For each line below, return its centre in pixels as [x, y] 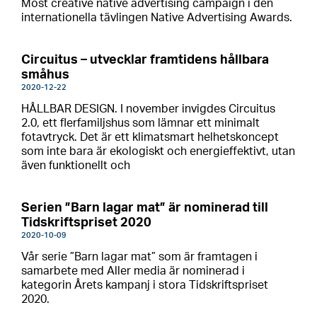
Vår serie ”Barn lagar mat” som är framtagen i [139, 257]
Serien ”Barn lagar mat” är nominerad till [145, 208]
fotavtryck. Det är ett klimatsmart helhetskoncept [150, 137]
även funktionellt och [76, 166]
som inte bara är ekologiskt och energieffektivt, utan [158, 151]
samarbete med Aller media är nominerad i [133, 271]
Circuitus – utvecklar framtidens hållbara [145, 60]
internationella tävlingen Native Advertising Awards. [157, 18]
